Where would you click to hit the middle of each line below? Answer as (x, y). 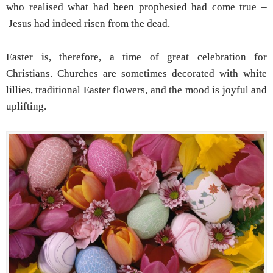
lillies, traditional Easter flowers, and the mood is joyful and (136, 90)
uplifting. (26, 106)
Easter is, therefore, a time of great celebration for (136, 57)
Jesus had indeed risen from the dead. (88, 23)
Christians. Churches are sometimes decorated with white (136, 73)
